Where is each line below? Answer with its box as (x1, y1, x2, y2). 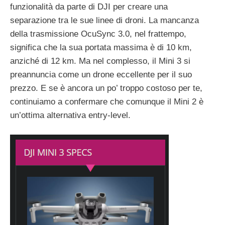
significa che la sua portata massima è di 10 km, (10, 42, 192, 52)
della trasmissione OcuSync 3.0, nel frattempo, (10, 29, 186, 39)
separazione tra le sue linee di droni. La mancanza (10, 15, 199, 25)
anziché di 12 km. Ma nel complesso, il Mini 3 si (10, 56, 190, 66)
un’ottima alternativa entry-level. (10, 110, 131, 120)
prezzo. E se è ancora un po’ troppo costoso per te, (10, 83, 202, 93)
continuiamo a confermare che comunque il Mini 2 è (10, 96, 203, 106)
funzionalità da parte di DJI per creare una (10, 2, 168, 12)
